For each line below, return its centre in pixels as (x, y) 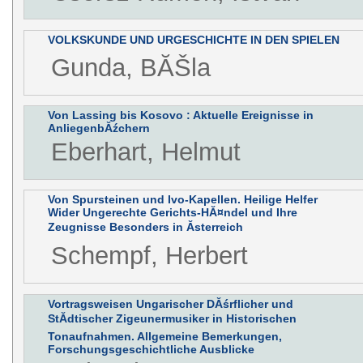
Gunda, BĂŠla (130, 68)
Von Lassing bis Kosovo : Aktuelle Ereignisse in (180, 115)
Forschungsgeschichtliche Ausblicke (151, 349)
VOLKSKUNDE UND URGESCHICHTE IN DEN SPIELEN (193, 40)
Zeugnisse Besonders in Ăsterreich (145, 227)
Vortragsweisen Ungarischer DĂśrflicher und (170, 303)
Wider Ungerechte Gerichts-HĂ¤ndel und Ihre (172, 213)
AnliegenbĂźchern (98, 128)
